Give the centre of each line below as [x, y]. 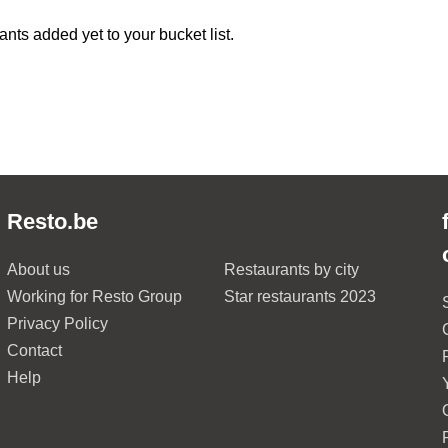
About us [38, 269]
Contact [34, 350]
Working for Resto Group [94, 296]
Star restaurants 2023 [300, 296]
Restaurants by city [291, 269]
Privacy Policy [57, 323]
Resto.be [52, 221]
